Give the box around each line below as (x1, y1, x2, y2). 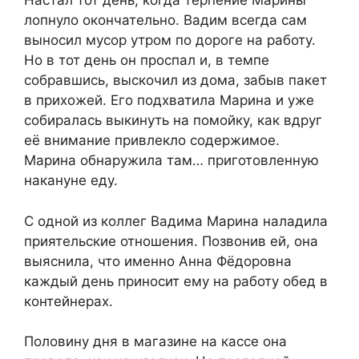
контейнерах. (24, 292, 113, 309)
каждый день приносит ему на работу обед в (24, 272, 328, 289)
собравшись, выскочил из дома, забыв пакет (24, 72, 327, 89)
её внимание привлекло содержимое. (24, 132, 280, 149)
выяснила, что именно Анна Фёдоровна (24, 252, 292, 269)
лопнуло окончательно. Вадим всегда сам (24, 12, 307, 29)
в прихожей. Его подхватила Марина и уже (24, 92, 314, 109)
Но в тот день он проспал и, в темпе (24, 52, 269, 69)
